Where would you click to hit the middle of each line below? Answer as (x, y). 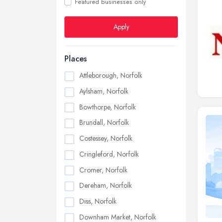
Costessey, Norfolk (106, 139)
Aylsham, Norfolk (104, 91)
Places (76, 59)
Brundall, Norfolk (104, 123)
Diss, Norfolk (98, 201)
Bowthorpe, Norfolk (108, 107)
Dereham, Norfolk (106, 186)
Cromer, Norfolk (103, 170)
